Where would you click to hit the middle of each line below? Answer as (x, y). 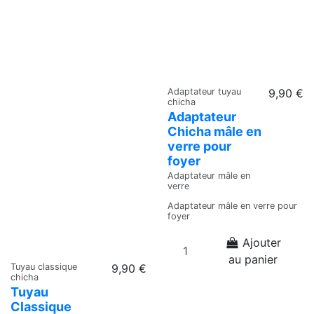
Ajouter (262, 243)
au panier (253, 260)
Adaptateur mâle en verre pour (232, 205)
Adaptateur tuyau (204, 91)
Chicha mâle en (214, 131)
